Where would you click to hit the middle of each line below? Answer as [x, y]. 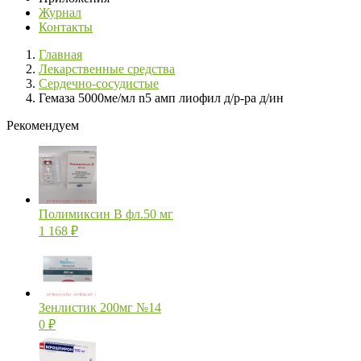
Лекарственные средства [107, 69]
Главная [60, 55]
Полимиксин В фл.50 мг [106, 214]
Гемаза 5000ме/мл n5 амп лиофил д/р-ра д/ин [161, 98]
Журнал [60, 13]
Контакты [66, 27]
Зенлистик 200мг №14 [100, 308]
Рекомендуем [43, 126]
